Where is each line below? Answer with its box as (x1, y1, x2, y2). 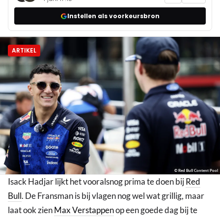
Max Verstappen (54, 205, 114, 216)
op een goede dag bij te (114, 205, 197, 216)
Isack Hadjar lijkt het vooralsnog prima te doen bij (8, 176, 186, 187)
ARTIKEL (12, 46, 36, 55)
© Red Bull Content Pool (174, 168, 218, 173)
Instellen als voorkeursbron (67, 11, 160, 20)
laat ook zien (8, 205, 54, 216)
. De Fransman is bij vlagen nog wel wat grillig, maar (22, 191, 204, 201)
